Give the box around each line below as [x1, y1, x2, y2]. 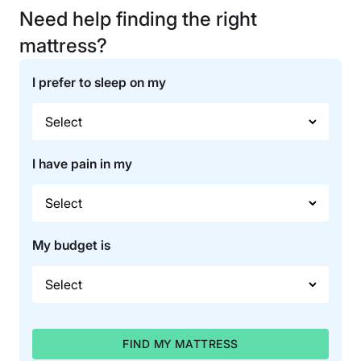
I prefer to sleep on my [32, 74, 166, 91]
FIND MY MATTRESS [122, 337, 239, 351]
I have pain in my [32, 156, 132, 172]
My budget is [32, 237, 110, 254]
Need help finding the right [19, 7, 257, 31]
